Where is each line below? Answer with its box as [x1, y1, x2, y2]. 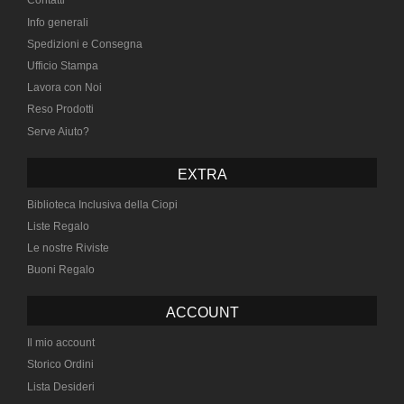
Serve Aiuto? [27, 124, 89, 138]
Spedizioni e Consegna [27, 37, 142, 50]
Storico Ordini [27, 358, 94, 372]
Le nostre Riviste [27, 241, 109, 254]
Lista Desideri [27, 380, 95, 393]
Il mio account [27, 336, 95, 350]
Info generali [27, 15, 88, 29]
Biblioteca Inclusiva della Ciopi [27, 197, 178, 211]
